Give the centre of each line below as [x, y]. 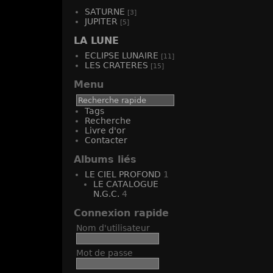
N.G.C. [106, 194]
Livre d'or [105, 130]
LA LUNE [96, 41]
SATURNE [105, 12]
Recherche [108, 121]
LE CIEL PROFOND [123, 174]
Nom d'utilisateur [113, 228]
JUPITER [101, 21]
